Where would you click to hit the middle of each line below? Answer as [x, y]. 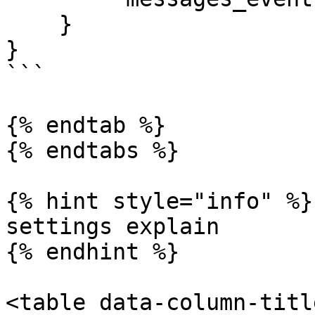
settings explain [112, 226]
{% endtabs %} [92, 150]
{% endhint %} [92, 252]
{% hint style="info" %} [159, 201]
